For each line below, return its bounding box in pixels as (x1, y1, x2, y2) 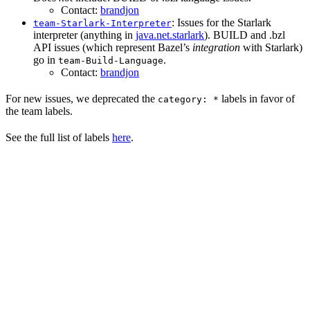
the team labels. (6, 105, 73, 118)
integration (192, 42, 240, 54)
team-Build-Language (58, 55, 163, 66)
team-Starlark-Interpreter (33, 18, 172, 29)
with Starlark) (240, 42, 302, 54)
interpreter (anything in (33, 29, 136, 42)
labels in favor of (219, 93, 295, 105)
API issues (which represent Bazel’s (33, 42, 192, 54)
